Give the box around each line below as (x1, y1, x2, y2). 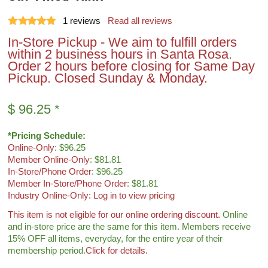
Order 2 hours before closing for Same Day (8, 59, 255, 74)
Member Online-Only (8, 155, 90, 165)
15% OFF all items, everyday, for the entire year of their (8, 234, 223, 243)
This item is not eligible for (8, 210, 111, 220)
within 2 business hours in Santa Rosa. (8, 47, 233, 62)
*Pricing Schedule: (8, 131, 86, 141)
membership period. (8, 246, 86, 255)
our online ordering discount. (111, 210, 221, 220)
